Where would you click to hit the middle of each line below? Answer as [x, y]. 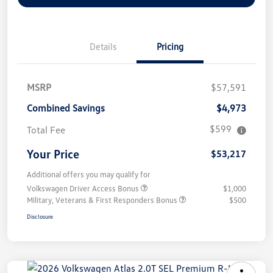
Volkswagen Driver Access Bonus [84, 189]
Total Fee [46, 130]
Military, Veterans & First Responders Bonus [103, 200]
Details [103, 47]
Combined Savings [66, 108]
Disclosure [40, 217]
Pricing [170, 47]
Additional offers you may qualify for [89, 175]
